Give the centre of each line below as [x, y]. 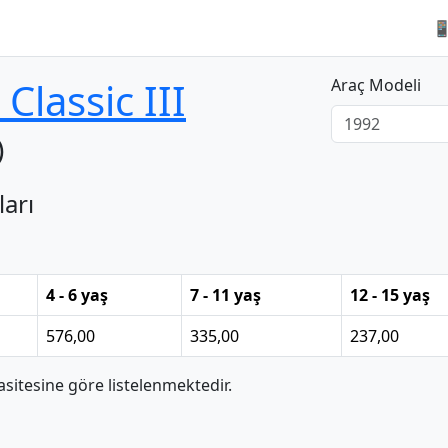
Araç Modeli [376, 85]
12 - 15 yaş [390, 295]
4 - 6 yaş [77, 295]
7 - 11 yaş [225, 295]
